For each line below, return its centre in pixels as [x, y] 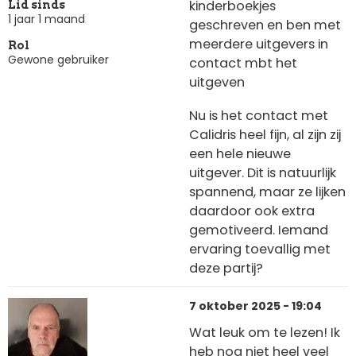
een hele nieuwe [240, 153]
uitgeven [217, 83]
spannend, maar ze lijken [267, 192]
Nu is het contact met [259, 115]
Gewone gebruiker [58, 59]
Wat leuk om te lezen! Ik [265, 332]
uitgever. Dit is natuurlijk [263, 172]
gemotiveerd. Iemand [259, 230]
